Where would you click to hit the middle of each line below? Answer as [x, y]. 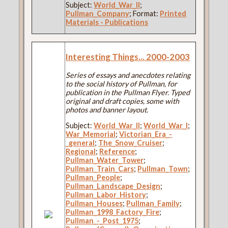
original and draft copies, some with [123, 101]
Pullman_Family [153, 203]
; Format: [145, 13]
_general [80, 142]
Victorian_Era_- [146, 134]
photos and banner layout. [107, 109]
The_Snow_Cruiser [131, 142]
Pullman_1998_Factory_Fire [113, 212]
